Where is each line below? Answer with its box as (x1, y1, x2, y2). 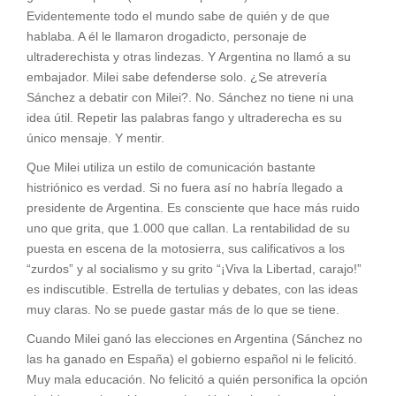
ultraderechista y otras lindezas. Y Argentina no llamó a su (27, 49, 351, 64)
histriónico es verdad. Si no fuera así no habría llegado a (27, 179, 343, 194)
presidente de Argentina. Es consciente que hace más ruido (27, 200, 360, 215)
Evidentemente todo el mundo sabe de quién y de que (27, 8, 330, 23)
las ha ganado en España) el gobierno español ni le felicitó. (27, 351, 357, 366)
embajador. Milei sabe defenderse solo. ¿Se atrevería (27, 69, 327, 84)
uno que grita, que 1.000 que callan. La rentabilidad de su (27, 220, 350, 235)
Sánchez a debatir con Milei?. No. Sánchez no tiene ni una (27, 89, 354, 104)
